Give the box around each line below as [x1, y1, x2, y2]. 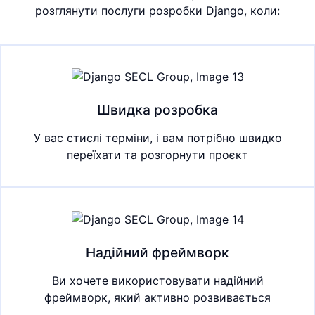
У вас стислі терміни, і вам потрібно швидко [33, 131, 282, 146]
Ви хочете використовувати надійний [51, 274, 264, 288]
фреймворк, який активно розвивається [44, 290, 271, 305]
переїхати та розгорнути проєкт [67, 148, 248, 162]
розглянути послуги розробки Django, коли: [35, 4, 280, 18]
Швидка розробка [97, 101, 218, 119]
